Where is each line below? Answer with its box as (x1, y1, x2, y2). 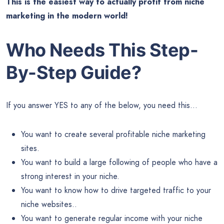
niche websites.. (21, 198, 77, 210)
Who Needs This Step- (6, 39, 198, 61)
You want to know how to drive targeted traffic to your (21, 184, 211, 196)
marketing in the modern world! (6, 10, 128, 22)
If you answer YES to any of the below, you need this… (6, 99, 197, 111)
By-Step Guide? (6, 61, 141, 84)
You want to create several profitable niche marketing (21, 128, 205, 140)
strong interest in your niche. (21, 170, 119, 182)
